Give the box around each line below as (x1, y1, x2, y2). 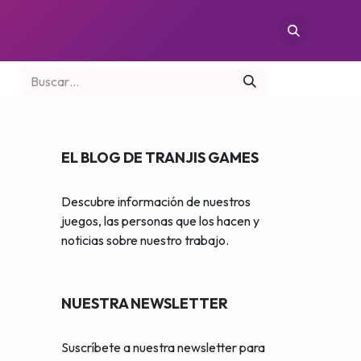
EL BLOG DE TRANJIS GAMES (61, 148, 259, 167)
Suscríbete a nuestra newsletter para (61, 339, 265, 355)
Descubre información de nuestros (61, 193, 251, 210)
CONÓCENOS (63, 23, 140, 38)
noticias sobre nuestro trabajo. (61, 232, 229, 248)
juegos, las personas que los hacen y (61, 213, 259, 229)
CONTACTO (152, 23, 216, 38)
